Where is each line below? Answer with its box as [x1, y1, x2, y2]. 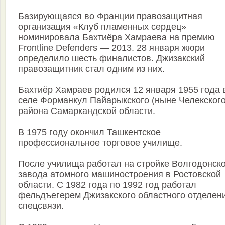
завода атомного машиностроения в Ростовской [18, 169, 221, 180]
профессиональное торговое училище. [18, 138, 182, 148]
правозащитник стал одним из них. [18, 64, 165, 74]
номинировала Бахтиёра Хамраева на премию [18, 32, 215, 43]
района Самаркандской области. [18, 106, 155, 117]
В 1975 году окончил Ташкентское [18, 127, 161, 138]
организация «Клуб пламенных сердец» [18, 22, 186, 32]
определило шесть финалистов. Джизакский [18, 53, 205, 64]
